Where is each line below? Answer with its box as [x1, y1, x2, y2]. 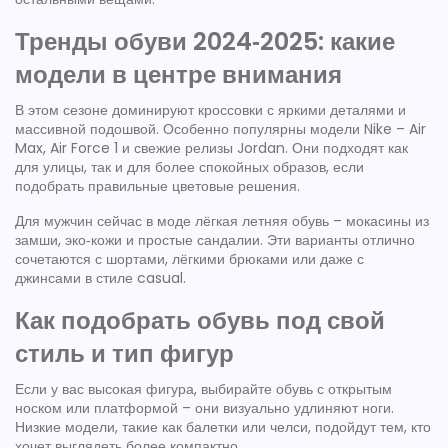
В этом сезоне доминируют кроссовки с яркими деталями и [15, 100, 406, 120]
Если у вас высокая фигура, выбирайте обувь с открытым [15, 379, 392, 399]
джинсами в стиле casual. [15, 268, 186, 288]
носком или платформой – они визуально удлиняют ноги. [15, 398, 394, 418]
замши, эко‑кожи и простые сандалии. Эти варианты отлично [15, 230, 415, 250]
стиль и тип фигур [15, 337, 234, 370]
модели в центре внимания [15, 58, 342, 91]
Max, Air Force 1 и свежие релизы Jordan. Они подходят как [15, 138, 408, 158]
